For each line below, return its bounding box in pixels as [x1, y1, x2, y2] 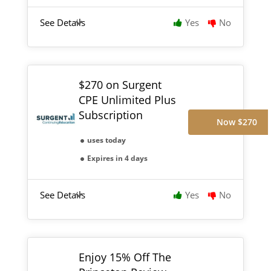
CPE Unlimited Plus [78, 92, 176, 107]
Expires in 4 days [87, 152, 148, 163]
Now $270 [216, 116, 257, 128]
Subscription [78, 107, 143, 122]
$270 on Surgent [78, 77, 162, 92]
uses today [87, 134, 126, 145]
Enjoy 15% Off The [78, 249, 171, 264]
